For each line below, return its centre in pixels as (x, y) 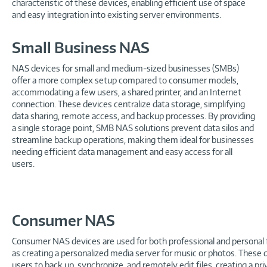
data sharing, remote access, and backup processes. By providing (133, 116)
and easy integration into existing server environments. (117, 14)
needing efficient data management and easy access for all (122, 151)
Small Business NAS (81, 47)
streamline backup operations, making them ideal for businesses (133, 139)
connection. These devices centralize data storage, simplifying (128, 104)
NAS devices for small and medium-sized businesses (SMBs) (125, 68)
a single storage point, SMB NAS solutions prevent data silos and (133, 128)
